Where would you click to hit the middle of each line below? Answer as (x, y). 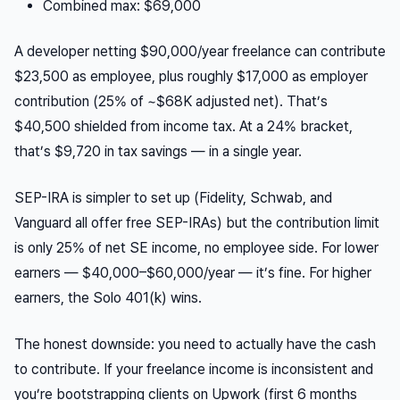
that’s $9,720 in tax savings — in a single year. (158, 152)
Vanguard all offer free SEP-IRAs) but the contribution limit (197, 223)
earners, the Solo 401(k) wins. (108, 298)
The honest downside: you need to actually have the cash (195, 345)
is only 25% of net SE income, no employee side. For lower (196, 248)
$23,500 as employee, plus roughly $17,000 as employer (191, 77)
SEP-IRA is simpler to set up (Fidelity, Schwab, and (173, 198)
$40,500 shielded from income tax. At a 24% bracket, (183, 127)
